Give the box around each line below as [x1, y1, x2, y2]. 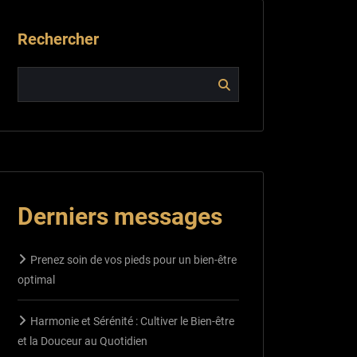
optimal [18, 273, 55, 286]
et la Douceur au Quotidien [18, 334, 147, 347]
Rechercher [18, 29, 99, 49]
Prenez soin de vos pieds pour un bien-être [30, 253, 237, 266]
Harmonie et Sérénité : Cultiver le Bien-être [30, 314, 234, 328]
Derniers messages [18, 202, 222, 230]
